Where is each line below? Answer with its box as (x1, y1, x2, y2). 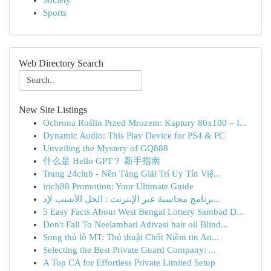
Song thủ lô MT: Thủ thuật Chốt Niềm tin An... (43, 232, 219, 242)
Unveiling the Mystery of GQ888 (43, 143, 168, 153)
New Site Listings (19, 105, 87, 115)
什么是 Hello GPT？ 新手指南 (43, 156, 160, 166)
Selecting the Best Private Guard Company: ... (43, 245, 216, 255)
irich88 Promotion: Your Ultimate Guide (43, 181, 194, 191)
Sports (43, 8, 67, 18)
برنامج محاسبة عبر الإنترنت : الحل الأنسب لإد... (214, 194, 221, 204)
